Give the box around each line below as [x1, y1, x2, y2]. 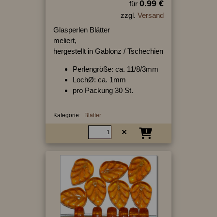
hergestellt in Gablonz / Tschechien [53, 47, 163, 56]
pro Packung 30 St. [72, 86, 133, 95]
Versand [137, 11, 164, 20]
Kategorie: [53, 112, 80, 119]
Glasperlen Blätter [53, 26, 110, 34]
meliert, [53, 36, 77, 45]
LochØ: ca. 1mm [72, 76, 126, 84]
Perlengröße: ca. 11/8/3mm [72, 65, 158, 74]
